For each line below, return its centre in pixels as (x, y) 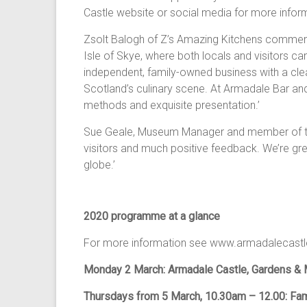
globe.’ (99, 165)
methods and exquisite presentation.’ (172, 105)
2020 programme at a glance (152, 216)
